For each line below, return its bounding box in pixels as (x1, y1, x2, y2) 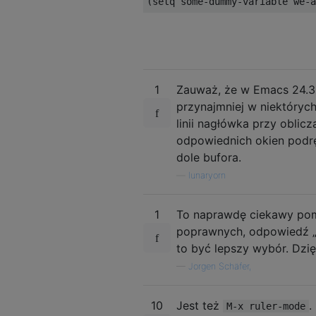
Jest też (176, 298, 223, 312)
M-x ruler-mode (226, 300, 305, 312)
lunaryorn (188, 169, 226, 181)
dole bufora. (176, 150, 241, 164)
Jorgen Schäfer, (188, 260, 251, 272)
